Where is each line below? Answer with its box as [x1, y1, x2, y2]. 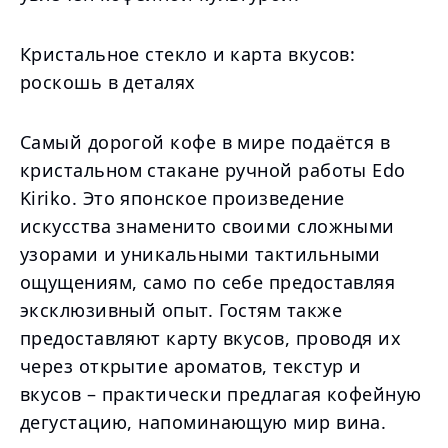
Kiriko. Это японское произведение [20, 186, 345, 210]
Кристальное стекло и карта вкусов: [20, 42, 356, 66]
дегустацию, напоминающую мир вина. [20, 410, 387, 434]
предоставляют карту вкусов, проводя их [20, 326, 402, 350]
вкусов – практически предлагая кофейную [20, 382, 422, 406]
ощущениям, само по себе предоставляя [20, 270, 396, 294]
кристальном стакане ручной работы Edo [20, 158, 406, 182]
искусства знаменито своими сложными [20, 214, 395, 238]
